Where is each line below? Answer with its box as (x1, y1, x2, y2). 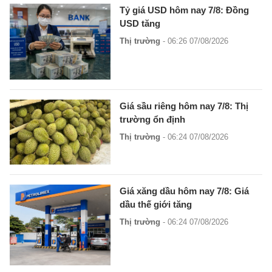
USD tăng (120, 18, 161, 29)
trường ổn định (120, 114, 186, 125)
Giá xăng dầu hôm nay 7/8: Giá (120, 186, 250, 197)
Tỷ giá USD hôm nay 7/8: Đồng (120, 5, 250, 16)
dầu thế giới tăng (120, 199, 192, 210)
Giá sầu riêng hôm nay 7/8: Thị (120, 101, 249, 112)
